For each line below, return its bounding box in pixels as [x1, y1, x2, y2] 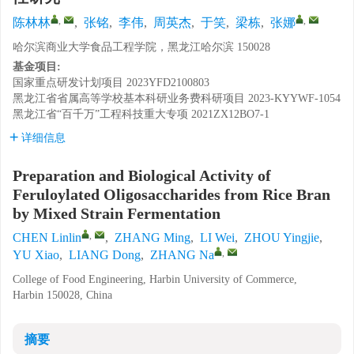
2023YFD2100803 [126, 77, 209, 88]
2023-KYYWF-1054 [248, 92, 341, 104]
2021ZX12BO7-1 [191, 108, 269, 120]
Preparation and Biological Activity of [13, 167, 271, 184]
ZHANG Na [150, 248, 214, 262]
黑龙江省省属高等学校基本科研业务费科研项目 [13, 92, 245, 104]
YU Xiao [13, 248, 59, 262]
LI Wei [200, 231, 235, 244]
